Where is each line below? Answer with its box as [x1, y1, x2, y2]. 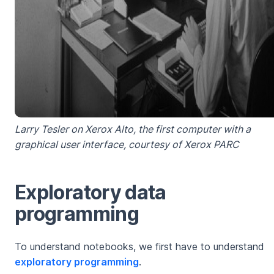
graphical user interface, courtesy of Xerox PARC [15, 138, 239, 151]
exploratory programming [15, 256, 139, 268]
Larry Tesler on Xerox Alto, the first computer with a [15, 123, 251, 136]
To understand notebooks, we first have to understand [15, 240, 264, 253]
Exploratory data [15, 180, 166, 205]
